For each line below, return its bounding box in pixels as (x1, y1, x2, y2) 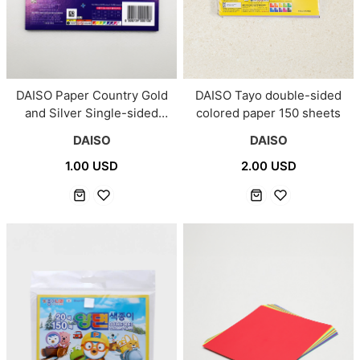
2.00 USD (240, 158, 297, 174)
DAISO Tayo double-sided (195, 88, 342, 104)
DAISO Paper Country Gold (15, 88, 168, 104)
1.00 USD (65, 158, 118, 174)
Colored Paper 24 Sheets (19, 123, 164, 139)
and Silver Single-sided (25, 105, 158, 121)
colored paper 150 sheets (196, 105, 341, 121)
